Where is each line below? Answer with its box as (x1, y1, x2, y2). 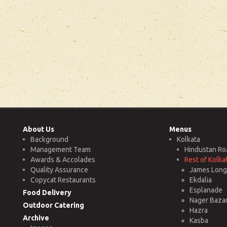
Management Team (30, 145, 91, 154)
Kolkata (176, 135, 200, 143)
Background (30, 135, 68, 143)
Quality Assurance (30, 165, 88, 174)
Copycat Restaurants (30, 175, 96, 184)
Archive (23, 213, 49, 222)
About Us (23, 125, 54, 133)
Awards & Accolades (30, 155, 95, 164)
